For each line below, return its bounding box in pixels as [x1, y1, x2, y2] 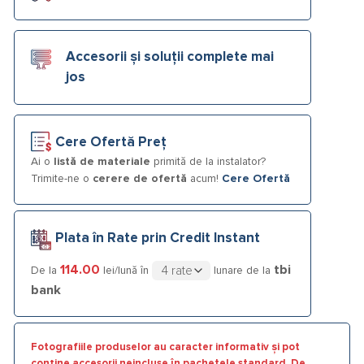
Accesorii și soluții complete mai [66, 50, 274, 64]
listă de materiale [54, 155, 150, 167]
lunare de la [210, 264, 275, 276]
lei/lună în [100, 264, 152, 276]
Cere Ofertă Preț [55, 135, 167, 149]
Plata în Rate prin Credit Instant [55, 231, 260, 245]
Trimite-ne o [31, 172, 93, 184]
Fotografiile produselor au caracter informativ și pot [31, 342, 300, 353]
